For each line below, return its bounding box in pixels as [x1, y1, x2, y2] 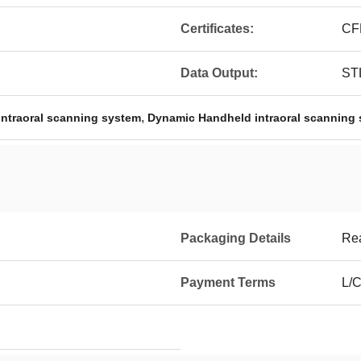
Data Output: [180, 66, 258, 80]
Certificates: [180, 22, 254, 35]
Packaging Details [180, 231, 291, 245]
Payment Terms [180, 276, 276, 289]
